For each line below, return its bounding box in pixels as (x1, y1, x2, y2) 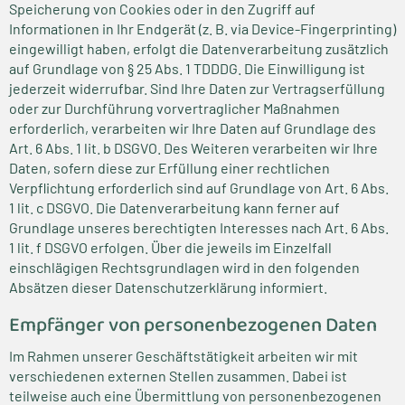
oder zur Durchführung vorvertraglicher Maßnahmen (9, 99, 340, 117)
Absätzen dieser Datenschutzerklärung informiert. (9, 278, 327, 296)
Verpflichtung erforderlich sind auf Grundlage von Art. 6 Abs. (9, 179, 389, 196)
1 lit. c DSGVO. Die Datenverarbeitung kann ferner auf (9, 199, 340, 216)
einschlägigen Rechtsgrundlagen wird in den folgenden (9, 259, 360, 276)
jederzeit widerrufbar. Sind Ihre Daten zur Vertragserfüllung (9, 80, 385, 97)
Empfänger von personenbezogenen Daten (9, 309, 377, 342)
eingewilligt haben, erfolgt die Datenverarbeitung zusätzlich (9, 40, 389, 57)
